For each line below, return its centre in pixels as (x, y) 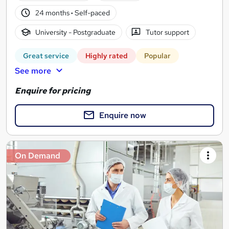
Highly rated (107, 56)
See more (33, 71)
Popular (157, 56)
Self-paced (91, 13)
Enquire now (123, 115)
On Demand (38, 155)
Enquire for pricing (53, 90)
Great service (46, 56)
